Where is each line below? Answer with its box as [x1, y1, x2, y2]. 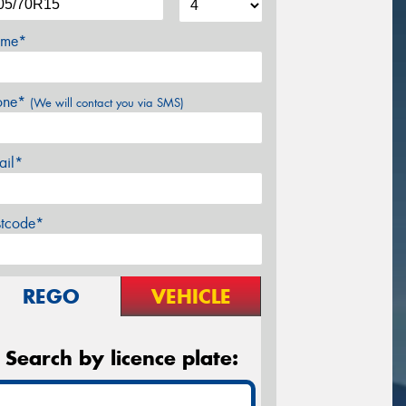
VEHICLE [150, 283, 231, 309]
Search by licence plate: [5, 344, 238, 371]
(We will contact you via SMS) [30, 94, 184, 111]
